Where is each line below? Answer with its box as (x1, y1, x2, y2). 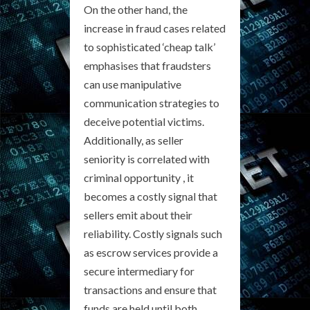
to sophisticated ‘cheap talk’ (84, 39, 215, 53)
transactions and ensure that (84, 282, 217, 296)
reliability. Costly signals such (84, 226, 222, 240)
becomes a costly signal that (84, 189, 217, 203)
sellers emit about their (84, 208, 192, 221)
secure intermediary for (84, 264, 194, 277)
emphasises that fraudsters (84, 58, 211, 72)
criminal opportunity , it (84, 170, 194, 184)
